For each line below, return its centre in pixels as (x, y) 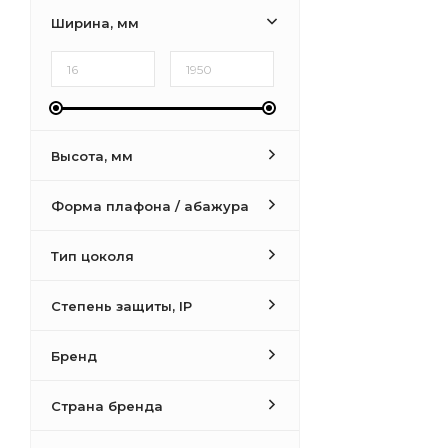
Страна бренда (107, 406)
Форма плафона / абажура (150, 206)
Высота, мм (92, 156)
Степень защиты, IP (121, 306)
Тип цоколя (92, 256)
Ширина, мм (95, 23)
